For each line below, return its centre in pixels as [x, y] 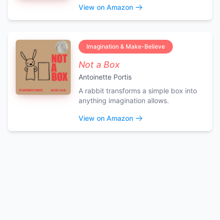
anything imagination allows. [124, 100]
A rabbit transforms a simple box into [138, 90]
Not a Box [99, 64]
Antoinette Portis [105, 77]
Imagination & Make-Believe [126, 46]
